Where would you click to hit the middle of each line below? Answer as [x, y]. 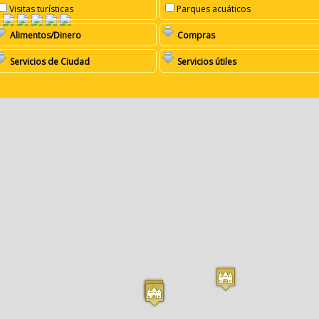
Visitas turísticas [42, 9]
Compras [197, 36]
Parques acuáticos [214, 9]
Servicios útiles [207, 62]
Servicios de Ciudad [50, 62]
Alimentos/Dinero [46, 36]
